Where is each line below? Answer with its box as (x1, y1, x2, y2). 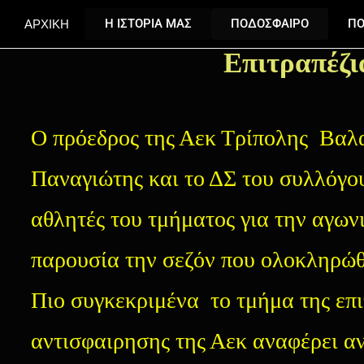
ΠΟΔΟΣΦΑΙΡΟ (231, 16, 309, 31)
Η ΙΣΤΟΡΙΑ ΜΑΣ (105, 16, 192, 31)
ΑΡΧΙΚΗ (24, 15, 69, 32)
